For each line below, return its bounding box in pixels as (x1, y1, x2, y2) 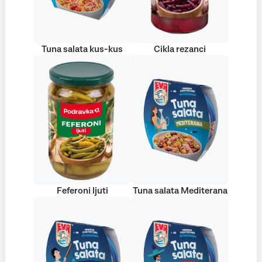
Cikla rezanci (154, 44, 206, 54)
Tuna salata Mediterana (132, 186, 227, 195)
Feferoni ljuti (56, 186, 108, 195)
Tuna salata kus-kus (42, 44, 123, 54)
